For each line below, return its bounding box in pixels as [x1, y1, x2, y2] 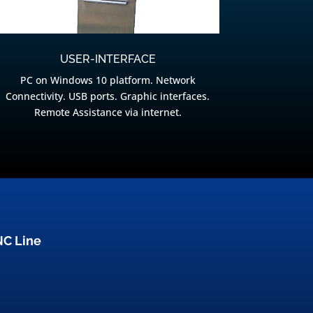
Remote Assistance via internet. [34, 105, 182, 119]
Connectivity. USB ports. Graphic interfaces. [6, 89, 210, 103]
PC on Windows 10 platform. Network [20, 73, 196, 87]
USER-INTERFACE [59, 52, 156, 66]
